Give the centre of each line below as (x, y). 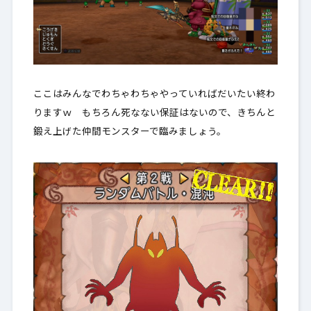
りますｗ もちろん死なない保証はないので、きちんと (154, 114)
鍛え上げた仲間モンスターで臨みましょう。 (129, 133)
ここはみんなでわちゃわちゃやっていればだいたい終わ (154, 95)
